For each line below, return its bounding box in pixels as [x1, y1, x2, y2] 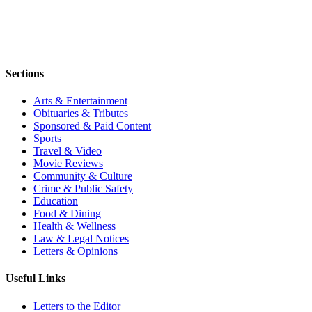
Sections [6, 67, 44, 79]
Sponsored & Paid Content [33, 120, 151, 132]
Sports [33, 132, 61, 145]
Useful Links [6, 272, 65, 285]
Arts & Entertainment [33, 95, 127, 107]
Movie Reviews [33, 157, 103, 170]
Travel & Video [33, 145, 102, 157]
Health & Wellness [33, 220, 116, 233]
